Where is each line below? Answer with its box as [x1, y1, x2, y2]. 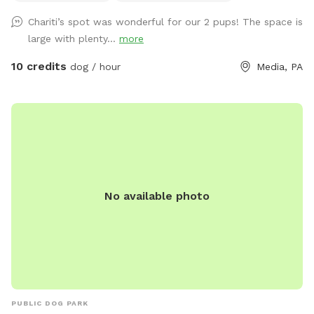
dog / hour [67, 61, 121, 73]
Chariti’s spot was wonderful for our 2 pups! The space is [28, 16, 303, 28]
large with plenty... [28, 33, 119, 45]
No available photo [104, 189, 210, 203]
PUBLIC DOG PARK [11, 299, 88, 308]
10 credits [11, 60, 67, 74]
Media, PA [257, 61, 303, 73]
